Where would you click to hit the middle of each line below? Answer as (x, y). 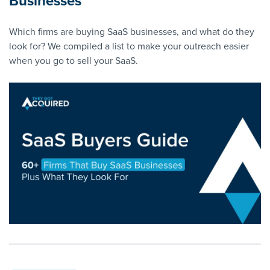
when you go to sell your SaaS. (74, 61)
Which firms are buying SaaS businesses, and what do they (132, 32)
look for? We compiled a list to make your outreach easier (129, 46)
